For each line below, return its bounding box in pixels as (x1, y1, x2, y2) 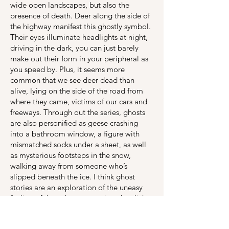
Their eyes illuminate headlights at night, (10, 32, 148, 42)
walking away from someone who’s (10, 161, 127, 171)
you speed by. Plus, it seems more (10, 64, 125, 74)
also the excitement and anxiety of (10, 215, 126, 224)
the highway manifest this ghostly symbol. (10, 21, 151, 31)
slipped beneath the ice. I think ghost (10, 172, 135, 181)
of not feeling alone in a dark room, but (10, 204, 143, 214)
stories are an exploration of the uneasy (10, 182, 143, 192)
